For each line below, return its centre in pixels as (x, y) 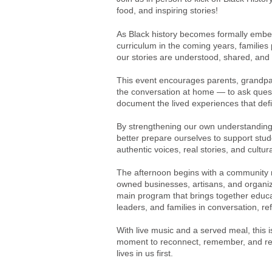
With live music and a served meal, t (186, 230)
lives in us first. (145, 253)
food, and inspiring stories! (167, 10)
